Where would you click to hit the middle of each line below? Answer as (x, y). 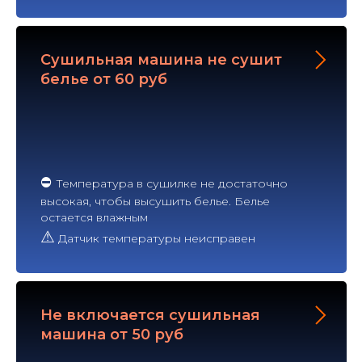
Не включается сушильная (150, 315)
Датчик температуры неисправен (155, 238)
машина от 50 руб (112, 334)
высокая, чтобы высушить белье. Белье (155, 201)
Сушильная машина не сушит (161, 59)
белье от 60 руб (104, 79)
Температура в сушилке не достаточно (172, 183)
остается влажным (94, 217)
